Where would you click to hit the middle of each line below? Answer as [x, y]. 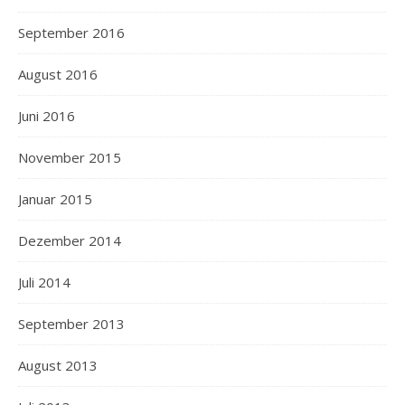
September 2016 [71, 33]
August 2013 [58, 365]
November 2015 [70, 157]
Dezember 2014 [70, 240]
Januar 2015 [55, 199]
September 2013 [71, 324]
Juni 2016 [47, 116]
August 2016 [58, 74]
